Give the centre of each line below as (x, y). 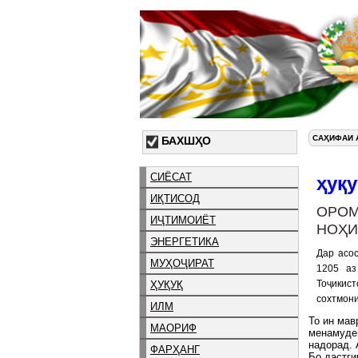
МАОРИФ (173, 328)
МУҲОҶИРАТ (182, 263)
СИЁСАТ (171, 177)
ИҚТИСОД (175, 198)
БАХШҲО (186, 141)
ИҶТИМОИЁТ (183, 220)
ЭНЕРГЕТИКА (185, 241)
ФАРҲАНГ (175, 349)
